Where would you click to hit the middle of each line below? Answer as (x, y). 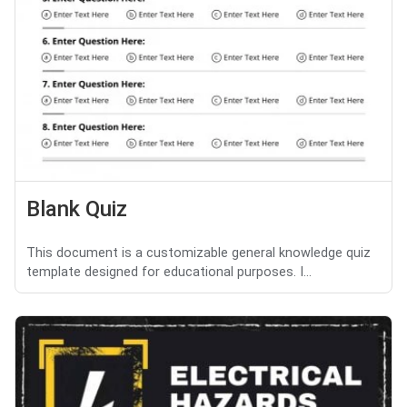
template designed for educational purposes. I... (169, 273)
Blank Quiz (77, 209)
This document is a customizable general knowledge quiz (199, 253)
